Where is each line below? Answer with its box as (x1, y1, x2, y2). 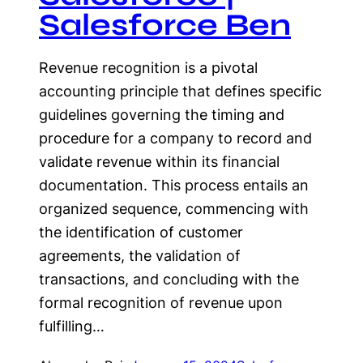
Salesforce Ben (39, 6, 291, 43)
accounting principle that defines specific (39, 83, 322, 100)
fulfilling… (39, 318, 105, 335)
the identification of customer (39, 224, 243, 241)
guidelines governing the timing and (39, 106, 284, 123)
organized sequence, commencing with (39, 200, 309, 217)
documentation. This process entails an (39, 177, 309, 194)
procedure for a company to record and (39, 130, 312, 147)
